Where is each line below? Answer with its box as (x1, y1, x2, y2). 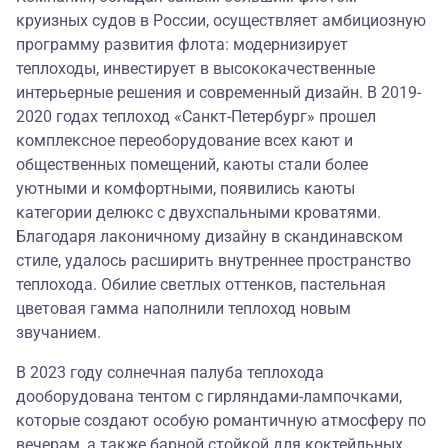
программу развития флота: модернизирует (16, 35, 348, 55)
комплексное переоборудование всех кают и (16, 131, 353, 151)
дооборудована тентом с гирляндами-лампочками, (16, 387, 402, 407)
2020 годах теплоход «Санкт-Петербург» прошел (16, 107, 376, 127)
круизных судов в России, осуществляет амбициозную (16, 11, 426, 31)
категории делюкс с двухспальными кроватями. (16, 203, 381, 223)
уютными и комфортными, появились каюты (16, 179, 355, 199)
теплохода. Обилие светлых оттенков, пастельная (16, 275, 386, 295)
